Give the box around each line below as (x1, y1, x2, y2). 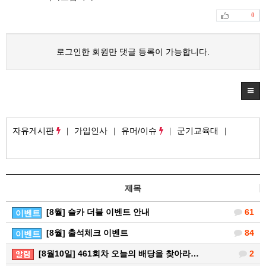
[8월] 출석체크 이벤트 (46, 228, 128, 238)
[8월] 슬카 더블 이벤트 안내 (46, 207, 150, 217)
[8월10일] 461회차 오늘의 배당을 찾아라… (39, 249, 199, 259)
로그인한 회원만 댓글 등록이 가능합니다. (56, 47, 210, 57)
